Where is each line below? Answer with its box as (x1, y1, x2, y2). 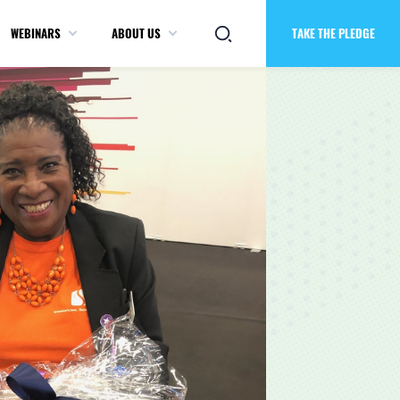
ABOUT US (112, 24, 161, 42)
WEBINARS (11, 24, 61, 42)
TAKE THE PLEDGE (291, 24, 375, 42)
